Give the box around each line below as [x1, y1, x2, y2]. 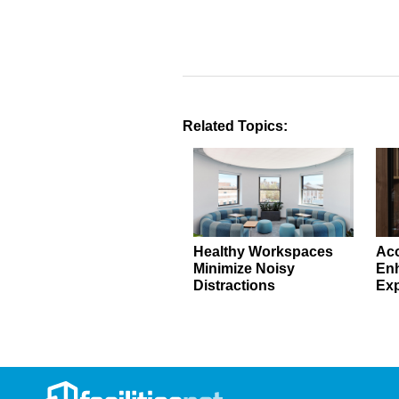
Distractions [193, 278, 276, 294]
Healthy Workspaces [193, 244, 334, 260]
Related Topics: [182, 118, 288, 134]
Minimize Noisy [193, 261, 296, 277]
